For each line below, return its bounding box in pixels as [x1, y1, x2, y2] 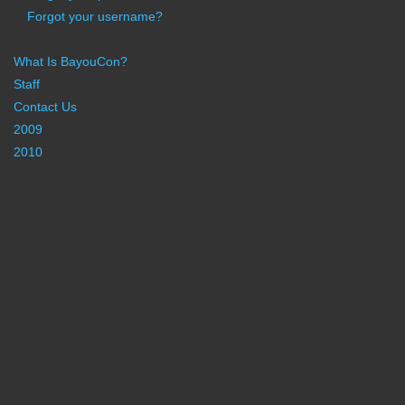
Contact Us [14, 99, 77, 114]
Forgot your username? [27, 9, 163, 24]
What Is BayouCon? [14, 54, 127, 69]
